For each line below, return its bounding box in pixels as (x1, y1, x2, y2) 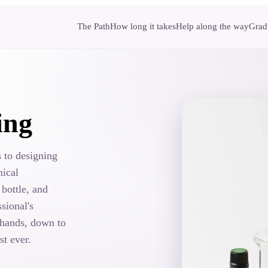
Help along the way (176, 21, 249, 31)
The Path (77, 21, 110, 31)
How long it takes (110, 21, 176, 31)
